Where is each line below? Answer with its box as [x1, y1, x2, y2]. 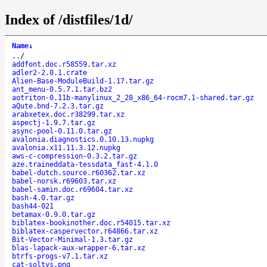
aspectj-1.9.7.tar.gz [12, 118, 95, 127]
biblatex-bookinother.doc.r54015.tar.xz [12, 218, 170, 227]
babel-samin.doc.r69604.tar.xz [12, 185, 133, 194]
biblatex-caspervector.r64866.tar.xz [12, 226, 158, 235]
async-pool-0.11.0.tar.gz [12, 126, 112, 135]
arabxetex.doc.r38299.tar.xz [12, 110, 125, 119]
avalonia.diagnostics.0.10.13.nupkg [12, 135, 154, 144]
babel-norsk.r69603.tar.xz [12, 176, 116, 185]
